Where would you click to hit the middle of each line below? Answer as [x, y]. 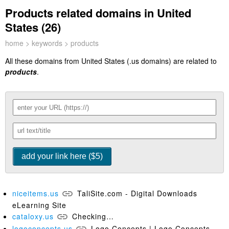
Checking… [93, 216]
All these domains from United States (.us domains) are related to [111, 61]
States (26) [33, 27]
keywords [47, 43]
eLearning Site [39, 205]
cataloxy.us [33, 216]
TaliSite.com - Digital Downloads [137, 193]
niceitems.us [36, 193]
